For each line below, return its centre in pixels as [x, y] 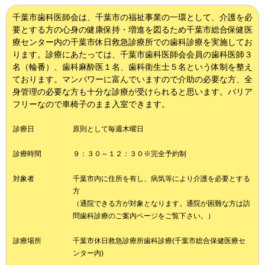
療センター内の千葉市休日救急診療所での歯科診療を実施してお [132, 42]
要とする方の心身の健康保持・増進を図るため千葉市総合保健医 [132, 30]
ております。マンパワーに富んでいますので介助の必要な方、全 [132, 79]
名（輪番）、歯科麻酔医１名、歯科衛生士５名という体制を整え [132, 67]
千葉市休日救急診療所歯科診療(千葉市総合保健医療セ [159, 241]
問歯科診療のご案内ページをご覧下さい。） [144, 216]
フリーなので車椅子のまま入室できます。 [91, 104]
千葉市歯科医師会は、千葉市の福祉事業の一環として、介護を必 [132, 17]
